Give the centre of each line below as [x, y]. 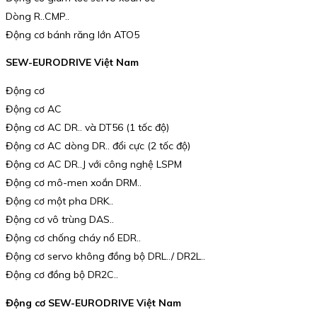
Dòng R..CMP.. [38, 16]
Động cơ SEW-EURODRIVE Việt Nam [93, 302]
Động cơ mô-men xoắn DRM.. [74, 182]
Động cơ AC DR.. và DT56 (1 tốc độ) [87, 127]
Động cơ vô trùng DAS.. [60, 219]
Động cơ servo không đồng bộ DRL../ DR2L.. [105, 256]
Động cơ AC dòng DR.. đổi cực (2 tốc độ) [98, 145]
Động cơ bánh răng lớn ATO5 [73, 34]
